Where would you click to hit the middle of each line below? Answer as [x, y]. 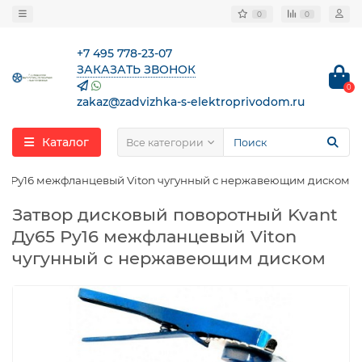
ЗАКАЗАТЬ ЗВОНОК [136, 69]
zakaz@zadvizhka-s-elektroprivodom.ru [191, 102]
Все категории [165, 142]
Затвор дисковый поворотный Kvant [175, 215]
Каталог [65, 142]
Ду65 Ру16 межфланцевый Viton [154, 236]
